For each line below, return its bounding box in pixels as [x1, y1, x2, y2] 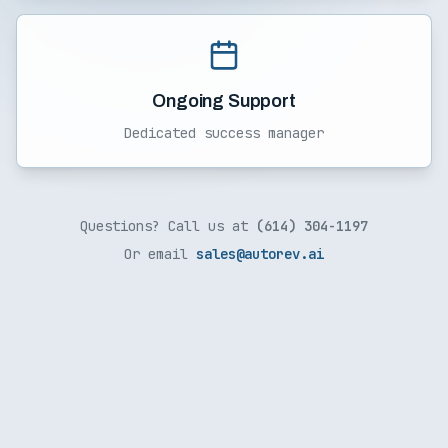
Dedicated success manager [124, 124, 324, 142]
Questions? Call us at [80, 217, 256, 235]
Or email [124, 245, 196, 263]
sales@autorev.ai [196, 245, 324, 263]
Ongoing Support [152, 91, 296, 111]
